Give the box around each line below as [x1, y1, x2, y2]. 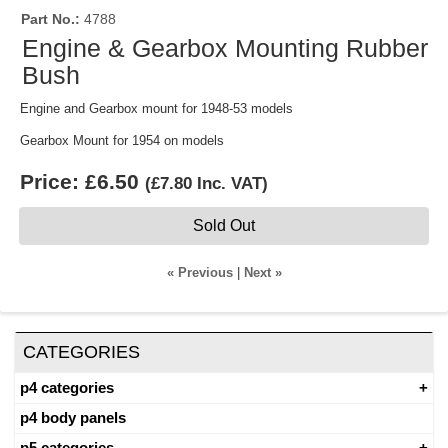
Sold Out [193, 217, 255, 234]
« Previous [166, 266, 233, 280]
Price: [20, 170, 79, 193]
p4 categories [20, 379, 114, 396]
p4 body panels [20, 409, 126, 426]
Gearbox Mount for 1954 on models [20, 134, 224, 148]
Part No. [21, 11, 75, 27]
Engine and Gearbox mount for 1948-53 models [20, 102, 293, 116]
